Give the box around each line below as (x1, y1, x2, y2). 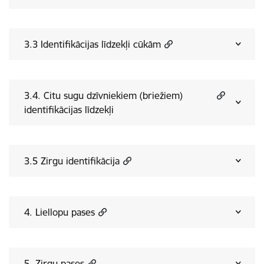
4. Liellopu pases (24, 206, 95, 218)
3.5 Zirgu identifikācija (24, 155, 120, 167)
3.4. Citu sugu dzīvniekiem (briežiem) (24, 90, 183, 101)
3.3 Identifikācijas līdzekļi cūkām (24, 38, 161, 50)
